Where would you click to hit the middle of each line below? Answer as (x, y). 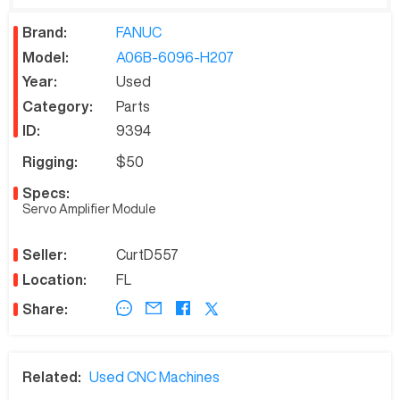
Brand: (45, 33)
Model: (46, 57)
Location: (54, 279)
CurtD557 (147, 255)
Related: (52, 376)
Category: (58, 106)
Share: (45, 309)
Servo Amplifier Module (89, 209)
